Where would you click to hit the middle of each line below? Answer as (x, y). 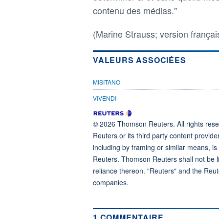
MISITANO (107, 82)
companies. (111, 182)
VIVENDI (105, 98)
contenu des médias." (135, 10)
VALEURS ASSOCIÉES (140, 60)
